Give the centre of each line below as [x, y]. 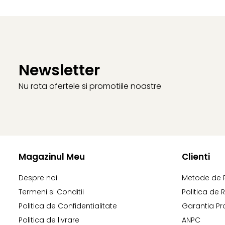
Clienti [196, 156]
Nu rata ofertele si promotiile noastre [90, 86]
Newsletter [59, 70]
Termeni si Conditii [51, 192]
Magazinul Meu [52, 156]
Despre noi [38, 178]
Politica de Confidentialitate [68, 206]
